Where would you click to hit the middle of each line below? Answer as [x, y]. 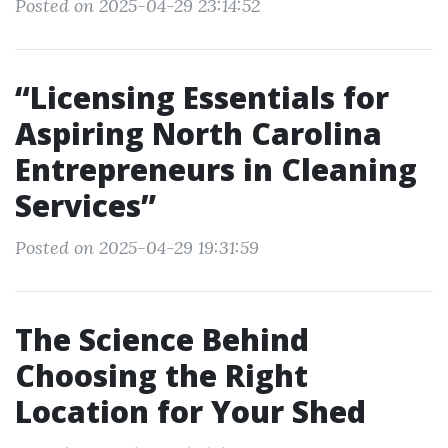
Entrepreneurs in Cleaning [216, 169]
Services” [85, 205]
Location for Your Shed [190, 411]
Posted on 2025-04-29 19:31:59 [137, 247]
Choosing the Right [161, 375]
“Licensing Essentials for [202, 97]
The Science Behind [162, 339]
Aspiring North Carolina [198, 133]
